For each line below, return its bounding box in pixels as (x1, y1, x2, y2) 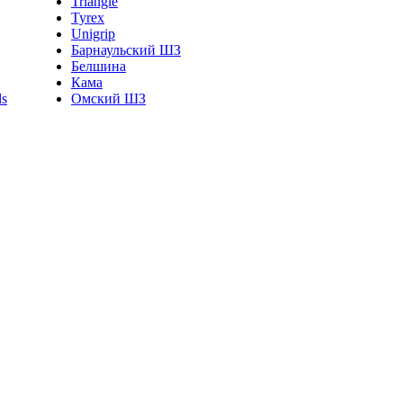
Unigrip (71, 26, 115, 41)
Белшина (71, 58, 126, 74)
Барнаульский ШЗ (71, 42, 181, 58)
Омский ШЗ (71, 91, 146, 106)
